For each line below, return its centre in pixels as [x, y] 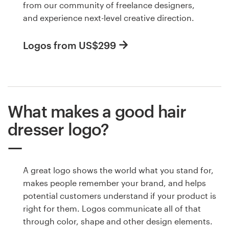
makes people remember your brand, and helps [114, 182]
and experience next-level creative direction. [109, 18]
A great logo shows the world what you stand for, [118, 170]
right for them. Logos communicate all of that [112, 208]
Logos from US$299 [70, 45]
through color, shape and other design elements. [118, 221]
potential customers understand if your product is [120, 195]
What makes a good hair [97, 111]
